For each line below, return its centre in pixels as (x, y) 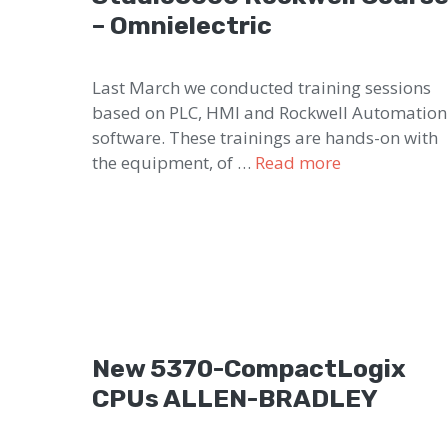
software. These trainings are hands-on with (265, 137)
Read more (298, 162)
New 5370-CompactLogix (249, 368)
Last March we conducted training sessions (261, 87)
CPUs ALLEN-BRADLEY (235, 398)
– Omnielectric (182, 25)
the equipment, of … (173, 162)
